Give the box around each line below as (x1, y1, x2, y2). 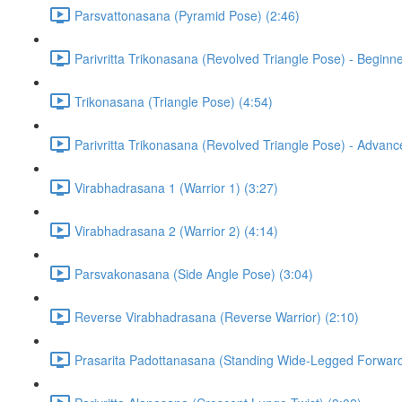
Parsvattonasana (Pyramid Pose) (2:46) (74, 5, 300, 24)
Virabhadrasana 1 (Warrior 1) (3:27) (74, 178, 278, 197)
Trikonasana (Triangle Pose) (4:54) (74, 92, 273, 110)
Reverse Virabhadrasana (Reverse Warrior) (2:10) (74, 307, 359, 326)
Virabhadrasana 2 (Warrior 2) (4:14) (74, 221, 278, 240)
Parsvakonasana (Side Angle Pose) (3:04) (74, 264, 313, 283)
